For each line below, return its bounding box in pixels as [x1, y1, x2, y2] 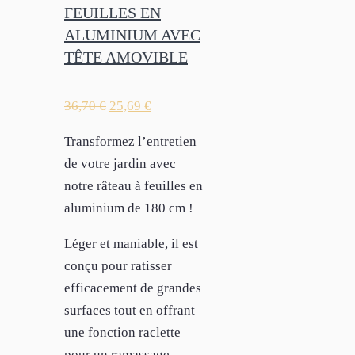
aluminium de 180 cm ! [64, 200, 193, 216]
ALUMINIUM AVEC [64, 26, 200, 44]
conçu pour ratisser [64, 258, 172, 273]
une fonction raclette [64, 324, 181, 340]
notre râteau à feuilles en [64, 177, 203, 193]
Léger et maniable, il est [64, 235, 198, 251]
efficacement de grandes [64, 280, 201, 296]
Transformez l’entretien [64, 133, 197, 149]
